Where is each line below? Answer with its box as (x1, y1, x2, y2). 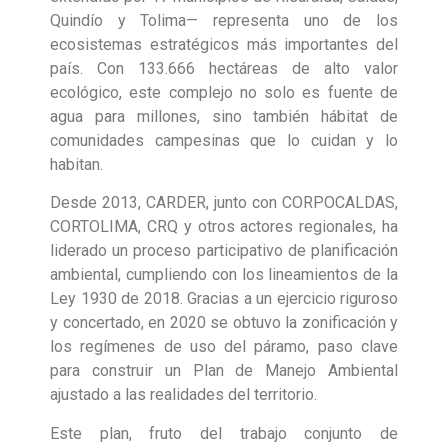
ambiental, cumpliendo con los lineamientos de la (50, 265, 398, 285)
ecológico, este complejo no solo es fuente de (50, 83, 398, 103)
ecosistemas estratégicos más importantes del (50, 35, 398, 55)
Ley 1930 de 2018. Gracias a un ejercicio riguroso (50, 289, 398, 309)
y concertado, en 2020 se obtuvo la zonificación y (50, 313, 398, 333)
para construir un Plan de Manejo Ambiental (50, 361, 398, 381)
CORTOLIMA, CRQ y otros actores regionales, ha (50, 217, 398, 237)
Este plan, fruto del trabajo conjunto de (50, 423, 398, 443)
